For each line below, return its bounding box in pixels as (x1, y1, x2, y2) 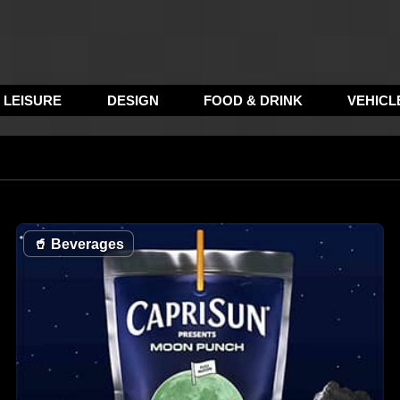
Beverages (47, 237, 125, 252)
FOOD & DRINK (203, 93, 303, 108)
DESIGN (106, 93, 159, 108)
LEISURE (4, 93, 62, 108)
